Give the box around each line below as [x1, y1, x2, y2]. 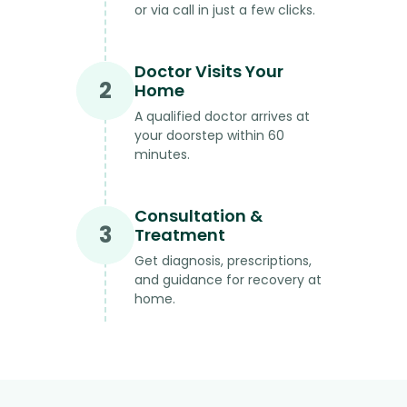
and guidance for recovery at [134, 270, 322, 289]
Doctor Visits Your [134, 59, 283, 83]
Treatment [134, 223, 225, 246]
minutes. [134, 144, 190, 164]
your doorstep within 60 [134, 125, 284, 144]
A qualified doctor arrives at [134, 106, 310, 125]
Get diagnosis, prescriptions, [134, 251, 312, 270]
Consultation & [134, 203, 263, 227]
